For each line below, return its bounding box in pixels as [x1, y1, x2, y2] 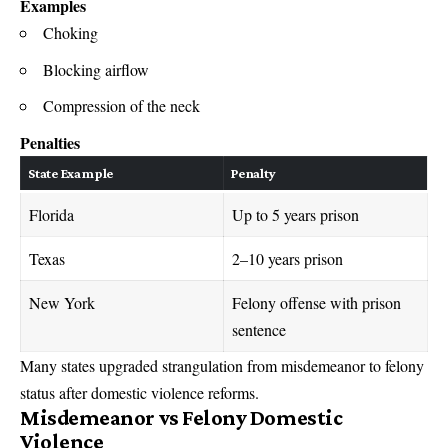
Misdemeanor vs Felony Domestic [20, 404, 343, 430]
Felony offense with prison [232, 291, 401, 313]
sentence [232, 318, 286, 340]
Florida [29, 203, 74, 225]
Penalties [20, 130, 80, 154]
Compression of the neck [43, 95, 200, 117]
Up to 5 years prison [232, 203, 359, 225]
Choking [43, 22, 98, 44]
